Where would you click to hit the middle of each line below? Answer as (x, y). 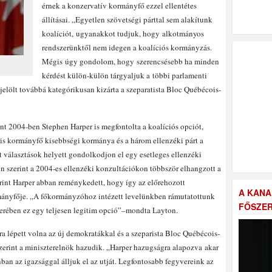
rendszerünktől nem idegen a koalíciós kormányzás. (127, 47)
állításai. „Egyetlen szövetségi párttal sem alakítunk (127, 19)
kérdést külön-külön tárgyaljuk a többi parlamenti (124, 75)
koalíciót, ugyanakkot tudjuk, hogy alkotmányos (123, 33)
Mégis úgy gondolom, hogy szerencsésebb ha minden (131, 61)
